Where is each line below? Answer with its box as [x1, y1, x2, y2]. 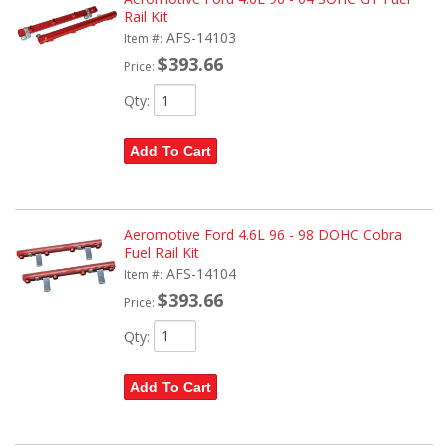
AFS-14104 [165, 263, 236, 283]
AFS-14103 [165, 28, 236, 48]
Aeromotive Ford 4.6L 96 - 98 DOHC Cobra [123, 224, 402, 244]
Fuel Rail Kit [123, 242, 199, 262]
